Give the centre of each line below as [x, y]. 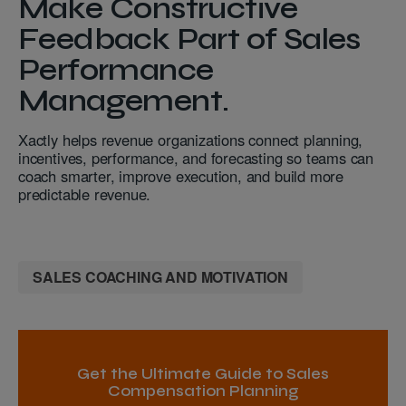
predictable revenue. [85, 194]
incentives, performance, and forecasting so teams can [196, 158]
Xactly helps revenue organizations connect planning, [191, 140]
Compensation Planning [203, 392]
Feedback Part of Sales [189, 39]
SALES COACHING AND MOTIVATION [160, 277]
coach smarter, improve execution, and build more [181, 176]
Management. [124, 101]
